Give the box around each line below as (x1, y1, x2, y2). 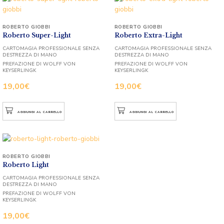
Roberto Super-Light (2, 31, 71, 39)
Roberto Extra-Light (114, 31, 182, 39)
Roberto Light (2, 160, 49, 168)
